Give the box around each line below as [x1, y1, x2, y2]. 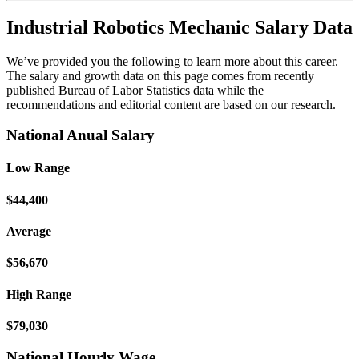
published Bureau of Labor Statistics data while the [6, 83, 264, 97]
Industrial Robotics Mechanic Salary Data [6, 16, 353, 38]
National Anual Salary [6, 127, 155, 144]
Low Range [6, 161, 70, 175]
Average [6, 224, 51, 239]
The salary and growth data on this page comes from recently [6, 68, 314, 83]
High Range [6, 287, 71, 301]
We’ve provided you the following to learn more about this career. [6, 54, 338, 68]
